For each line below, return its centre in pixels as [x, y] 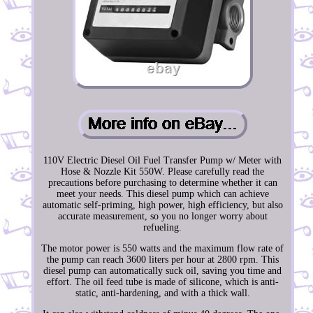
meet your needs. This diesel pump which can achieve [162, 194]
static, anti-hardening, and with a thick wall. [162, 293]
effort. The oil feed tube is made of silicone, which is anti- [162, 282]
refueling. [163, 228]
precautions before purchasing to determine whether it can [162, 183]
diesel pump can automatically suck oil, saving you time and [163, 271]
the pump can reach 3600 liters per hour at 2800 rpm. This [162, 260]
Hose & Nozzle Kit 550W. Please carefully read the [163, 172]
